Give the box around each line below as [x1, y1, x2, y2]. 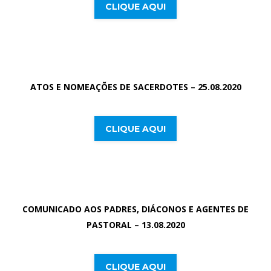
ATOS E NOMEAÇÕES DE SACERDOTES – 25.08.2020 [30, 81, 241, 93]
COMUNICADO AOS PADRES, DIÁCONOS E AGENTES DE [22, 203, 249, 215]
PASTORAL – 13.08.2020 [86, 219, 185, 231]
